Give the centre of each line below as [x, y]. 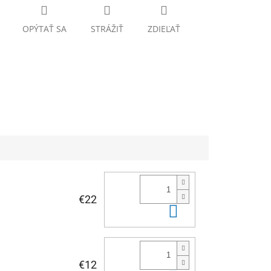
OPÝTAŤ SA [44, 29]
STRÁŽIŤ [107, 29]
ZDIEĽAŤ [164, 29]
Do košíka [214, 211]
